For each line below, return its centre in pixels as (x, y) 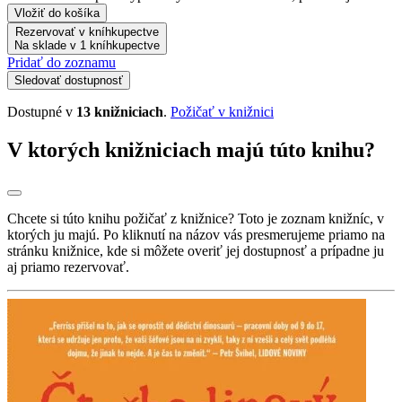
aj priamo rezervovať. (68, 267)
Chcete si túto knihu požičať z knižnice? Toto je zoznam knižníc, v (196, 218)
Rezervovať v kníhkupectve (87, 31)
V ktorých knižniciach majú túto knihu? (191, 149)
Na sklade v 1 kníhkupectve (87, 45)
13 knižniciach (120, 111)
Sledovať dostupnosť (69, 80)
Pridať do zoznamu (61, 62)
